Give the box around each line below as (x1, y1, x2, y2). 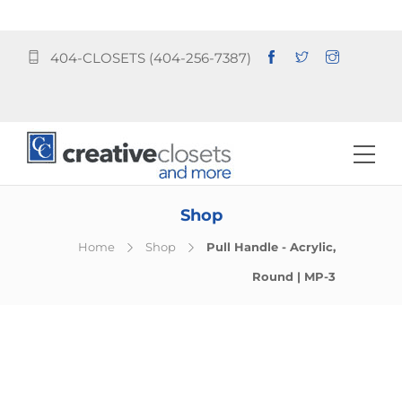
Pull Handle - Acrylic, (206, 240, 336, 255)
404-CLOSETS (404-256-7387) (49, 48, 251, 66)
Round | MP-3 (252, 269, 336, 284)
